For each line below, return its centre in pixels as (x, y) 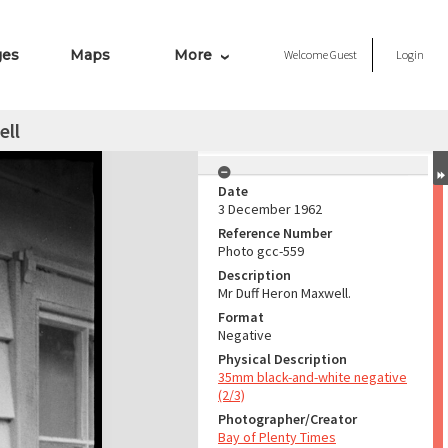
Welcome (307, 54)
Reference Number (275, 233)
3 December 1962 (270, 209)
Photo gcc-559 (261, 251)
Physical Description (282, 359)
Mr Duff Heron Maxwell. (284, 293)
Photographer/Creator (287, 419)
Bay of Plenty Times (277, 437)
